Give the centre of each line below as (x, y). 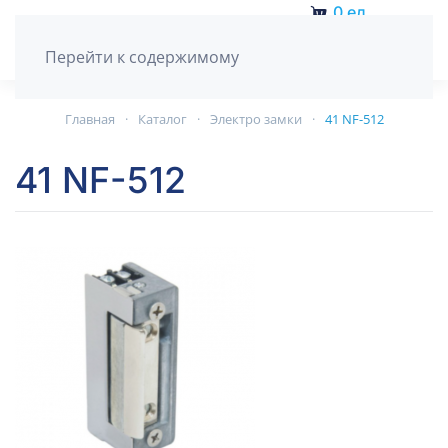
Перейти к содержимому (142, 57)
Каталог (162, 119)
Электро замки (255, 119)
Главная (89, 119)
